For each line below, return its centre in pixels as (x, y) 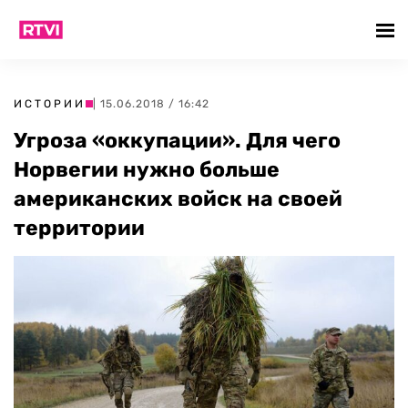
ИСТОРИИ (50, 104)
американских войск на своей (178, 199)
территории (79, 228)
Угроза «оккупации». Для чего (177, 140)
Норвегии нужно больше (147, 169)
